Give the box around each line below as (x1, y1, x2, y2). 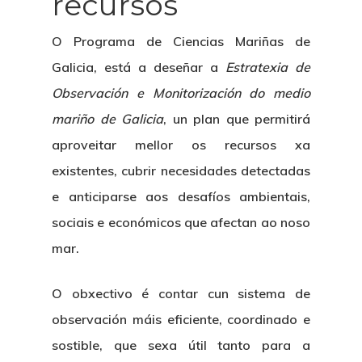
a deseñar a (138, 58, 225, 75)
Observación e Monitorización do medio (52, 84, 310, 101)
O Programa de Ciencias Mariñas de (52, 32, 310, 49)
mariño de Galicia (52, 110, 163, 127)
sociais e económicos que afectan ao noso (52, 213, 310, 230)
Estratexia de (225, 58, 310, 75)
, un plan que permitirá (163, 110, 310, 127)
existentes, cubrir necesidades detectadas (52, 162, 310, 179)
